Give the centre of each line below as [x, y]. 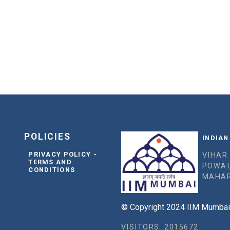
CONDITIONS [52, 170]
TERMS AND [50, 162]
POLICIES [47, 137]
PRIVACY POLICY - [63, 155]
